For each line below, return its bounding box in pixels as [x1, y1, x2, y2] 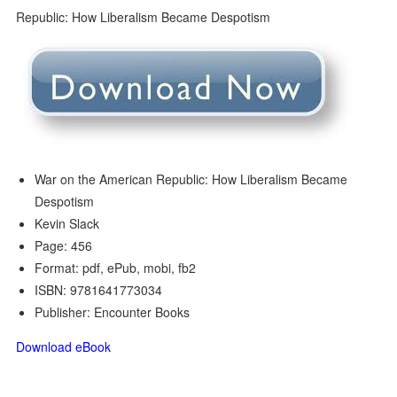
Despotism [35, 192, 95, 210]
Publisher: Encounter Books [35, 303, 191, 321]
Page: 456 [35, 237, 93, 254]
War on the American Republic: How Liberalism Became [35, 170, 348, 188]
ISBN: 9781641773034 [35, 281, 163, 299]
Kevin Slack [35, 214, 100, 232]
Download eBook [16, 338, 112, 355]
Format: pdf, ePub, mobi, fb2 [35, 259, 197, 276]
